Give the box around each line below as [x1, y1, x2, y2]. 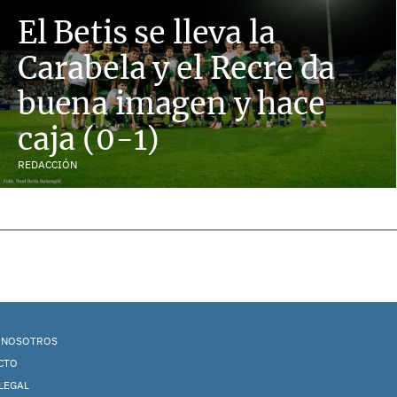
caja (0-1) [18, 120, 160, 158]
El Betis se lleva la [18, 13, 276, 51]
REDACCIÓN [18, 158, 77, 171]
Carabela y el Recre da [18, 49, 336, 87]
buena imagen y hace [18, 84, 325, 122]
